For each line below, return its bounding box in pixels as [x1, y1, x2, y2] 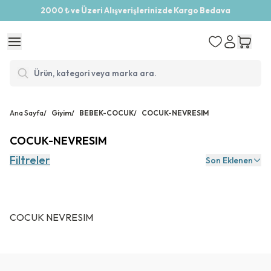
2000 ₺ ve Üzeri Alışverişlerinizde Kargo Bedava [41, 5, 230, 15]
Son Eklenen [206, 155, 253, 166]
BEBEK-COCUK [79, 108, 134, 117]
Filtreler [10, 153, 50, 167]
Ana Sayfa [10, 108, 44, 117]
